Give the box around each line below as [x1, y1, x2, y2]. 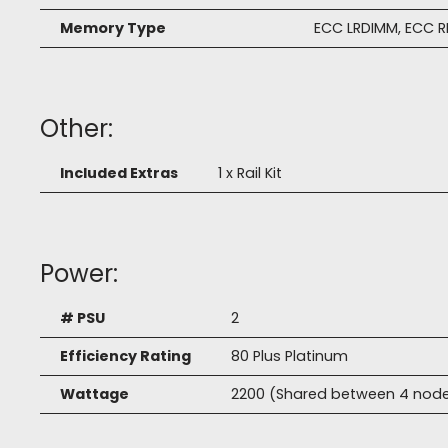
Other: [40, 112, 113, 146]
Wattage [60, 384, 129, 405]
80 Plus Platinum [231, 346, 348, 367]
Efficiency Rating [60, 346, 191, 367]
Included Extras [60, 163, 178, 184]
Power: [40, 257, 118, 291]
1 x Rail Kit [218, 163, 282, 184]
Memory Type [60, 18, 166, 39]
